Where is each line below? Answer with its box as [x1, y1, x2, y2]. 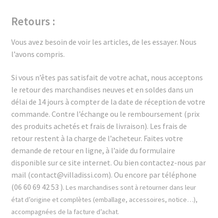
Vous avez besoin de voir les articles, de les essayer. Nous [11, 37, 197, 47]
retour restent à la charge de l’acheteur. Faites [11, 133, 165, 144]
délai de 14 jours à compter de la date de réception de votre [11, 97, 205, 107]
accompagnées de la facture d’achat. [11, 207, 121, 217]
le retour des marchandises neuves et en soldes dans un [11, 85, 193, 95]
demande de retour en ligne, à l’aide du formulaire [11, 145, 175, 156]
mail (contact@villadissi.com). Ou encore [11, 170, 149, 180]
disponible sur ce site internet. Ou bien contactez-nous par [11, 158, 206, 168]
